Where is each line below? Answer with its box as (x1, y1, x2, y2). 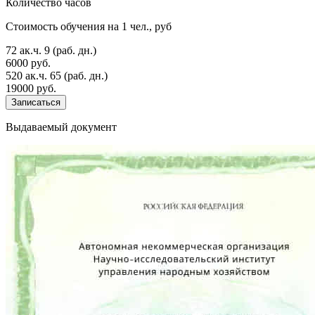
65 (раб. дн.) (50, 70, 108, 82)
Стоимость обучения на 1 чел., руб (6, 20, 172, 33)
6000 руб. (6, 57, 51, 70)
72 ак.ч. (6, 44, 44, 57)
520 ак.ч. (6, 70, 50, 82)
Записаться (11, 97, 60, 108)
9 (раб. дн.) (44, 44, 96, 57)
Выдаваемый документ (6, 121, 117, 134)
